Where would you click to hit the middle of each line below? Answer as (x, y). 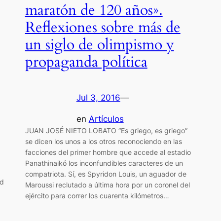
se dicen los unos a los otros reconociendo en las (103, 141)
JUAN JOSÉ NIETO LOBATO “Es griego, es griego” (106, 130)
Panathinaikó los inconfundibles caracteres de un (104, 163)
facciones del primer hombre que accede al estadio (108, 152)
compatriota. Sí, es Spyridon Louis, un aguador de (106, 174)
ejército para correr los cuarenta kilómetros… (97, 195)
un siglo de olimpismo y (99, 45)
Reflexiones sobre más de (103, 27)
